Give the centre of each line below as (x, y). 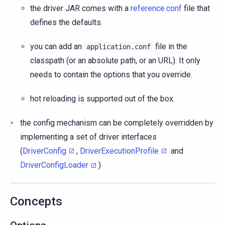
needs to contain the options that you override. (111, 74)
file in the (170, 46)
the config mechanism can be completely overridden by (117, 123)
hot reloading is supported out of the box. (102, 98)
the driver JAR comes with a (80, 8)
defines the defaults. (66, 22)
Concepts (36, 202)
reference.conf (156, 8)
